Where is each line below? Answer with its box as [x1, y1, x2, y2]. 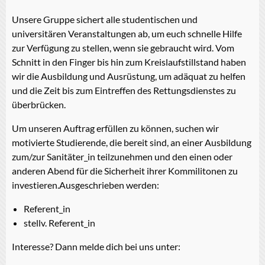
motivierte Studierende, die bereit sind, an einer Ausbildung [12, 136, 251, 148]
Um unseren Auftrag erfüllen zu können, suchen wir [12, 122, 219, 134]
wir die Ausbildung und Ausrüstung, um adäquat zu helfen [12, 70, 245, 82]
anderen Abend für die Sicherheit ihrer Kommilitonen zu [12, 164, 238, 176]
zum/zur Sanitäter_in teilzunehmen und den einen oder [12, 150, 232, 162]
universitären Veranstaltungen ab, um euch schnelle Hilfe [12, 27, 242, 39]
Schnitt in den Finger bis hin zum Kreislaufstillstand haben [12, 56, 246, 67]
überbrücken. [12, 98, 66, 110]
